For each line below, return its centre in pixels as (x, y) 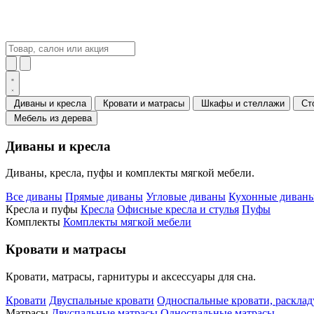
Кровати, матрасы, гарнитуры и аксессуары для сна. (131, 276)
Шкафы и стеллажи (243, 103)
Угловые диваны (186, 197)
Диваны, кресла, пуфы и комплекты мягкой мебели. (130, 173)
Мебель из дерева (53, 118)
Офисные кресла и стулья (178, 210)
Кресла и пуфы (42, 210)
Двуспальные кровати (102, 300)
